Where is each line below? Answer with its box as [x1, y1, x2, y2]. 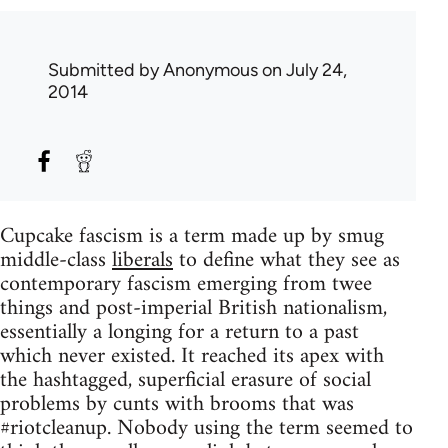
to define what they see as [173, 241, 400, 281]
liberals [112, 241, 173, 281]
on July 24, [258, 59, 347, 82]
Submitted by [48, 59, 163, 82]
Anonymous [163, 59, 258, 82]
